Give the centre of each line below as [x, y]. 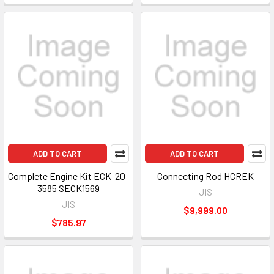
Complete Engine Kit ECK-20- [68, 176]
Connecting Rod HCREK [206, 176]
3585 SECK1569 [68, 188]
